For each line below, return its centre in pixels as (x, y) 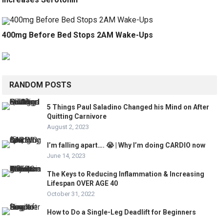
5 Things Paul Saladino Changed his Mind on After (128, 107)
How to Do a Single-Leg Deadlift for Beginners (122, 212)
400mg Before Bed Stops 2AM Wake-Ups (78, 35)
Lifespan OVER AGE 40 (83, 183)
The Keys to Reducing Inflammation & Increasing (126, 174)
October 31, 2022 (71, 194)
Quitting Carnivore (77, 116)
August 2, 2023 (68, 127)
